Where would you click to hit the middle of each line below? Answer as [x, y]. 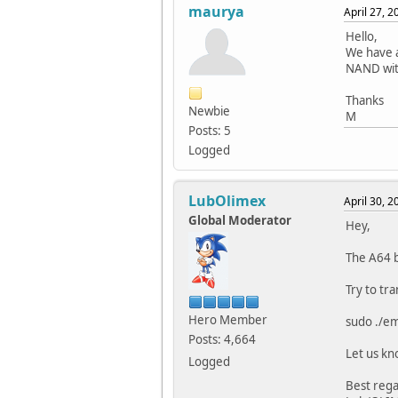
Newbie [209, 111]
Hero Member [228, 320]
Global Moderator [240, 221]
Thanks [365, 101]
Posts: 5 [210, 131]
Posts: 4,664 [222, 340]
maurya [216, 12]
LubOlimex [227, 201]
